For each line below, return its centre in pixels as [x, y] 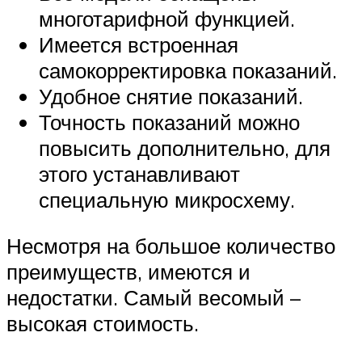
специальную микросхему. [167, 199]
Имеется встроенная [139, 44]
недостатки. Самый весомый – [154, 298]
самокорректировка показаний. [188, 70]
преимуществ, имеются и [128, 272]
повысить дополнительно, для [185, 147]
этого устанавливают [139, 173]
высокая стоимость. [103, 324]
